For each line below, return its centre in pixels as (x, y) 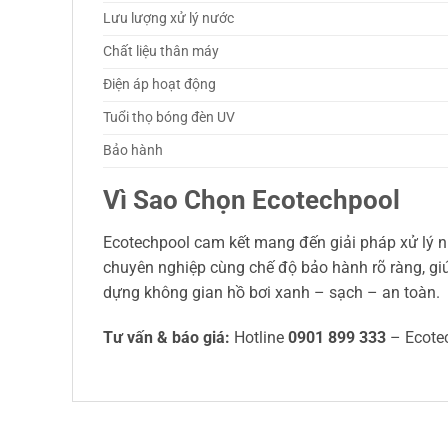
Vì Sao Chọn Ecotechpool (251, 199)
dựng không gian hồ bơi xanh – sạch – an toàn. (271, 292)
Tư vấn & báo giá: (166, 338)
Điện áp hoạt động (159, 84)
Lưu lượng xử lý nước (168, 18)
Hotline (259, 338)
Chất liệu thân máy (161, 51)
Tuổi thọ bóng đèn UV (169, 117)
